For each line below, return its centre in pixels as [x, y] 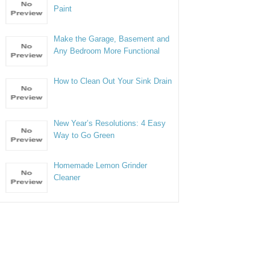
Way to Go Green [84, 135]
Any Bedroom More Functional [107, 51]
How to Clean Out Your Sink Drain [113, 81]
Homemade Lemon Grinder [101, 165]
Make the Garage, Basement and [112, 39]
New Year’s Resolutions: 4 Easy [110, 123]
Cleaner [67, 177]
